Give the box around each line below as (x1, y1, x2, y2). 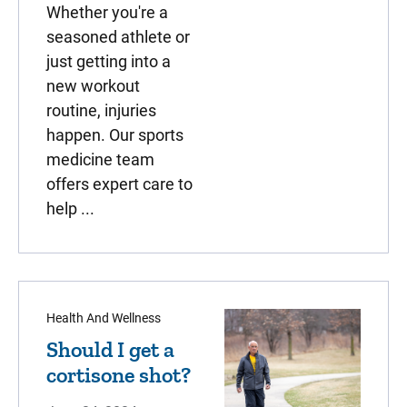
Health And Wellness (46, 311, 161, 325)
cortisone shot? (46, 362, 191, 388)
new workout (46, 76, 140, 95)
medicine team (46, 150, 154, 169)
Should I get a (46, 336, 174, 362)
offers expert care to (46, 174, 193, 194)
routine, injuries (46, 101, 156, 120)
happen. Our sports (46, 125, 184, 144)
